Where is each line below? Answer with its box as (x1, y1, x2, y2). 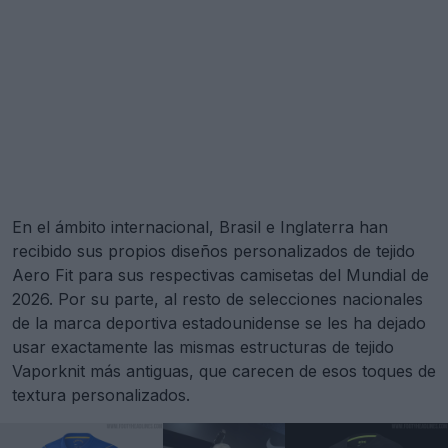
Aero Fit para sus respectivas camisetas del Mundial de (12, 265, 429, 285)
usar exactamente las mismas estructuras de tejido (12, 337, 394, 357)
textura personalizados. (12, 385, 190, 405)
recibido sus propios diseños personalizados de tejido (12, 241, 415, 261)
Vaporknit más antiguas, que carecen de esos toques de (12, 361, 436, 381)
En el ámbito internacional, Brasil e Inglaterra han (12, 217, 388, 237)
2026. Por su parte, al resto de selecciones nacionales (12, 289, 423, 309)
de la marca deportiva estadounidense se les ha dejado (12, 313, 426, 333)
